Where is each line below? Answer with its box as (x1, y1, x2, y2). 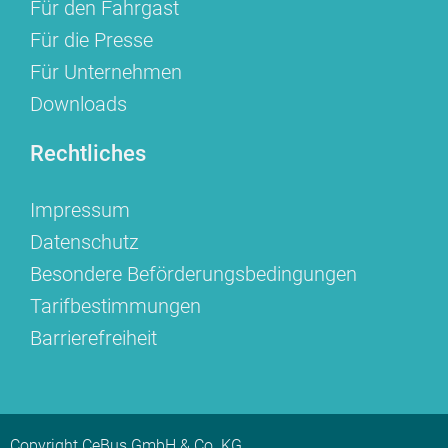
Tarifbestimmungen (30, 294, 201, 318)
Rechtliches (30, 140, 146, 166)
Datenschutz (30, 230, 139, 254)
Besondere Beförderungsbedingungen (30, 262, 357, 286)
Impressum (30, 198, 130, 222)
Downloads (30, 92, 127, 116)
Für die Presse (30, 28, 153, 52)
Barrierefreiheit (30, 326, 157, 350)
